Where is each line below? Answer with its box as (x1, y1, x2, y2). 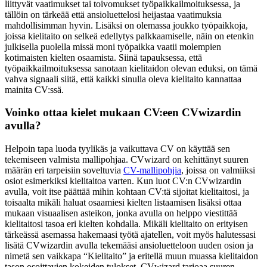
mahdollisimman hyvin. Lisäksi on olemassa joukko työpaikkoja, (5, 20, 248, 30)
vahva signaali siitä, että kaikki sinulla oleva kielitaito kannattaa (5, 73, 241, 84)
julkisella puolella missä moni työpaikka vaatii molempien (5, 41, 221, 52)
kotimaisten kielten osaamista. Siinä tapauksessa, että (5, 52, 202, 63)
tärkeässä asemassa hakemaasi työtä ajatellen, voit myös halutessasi (5, 229, 256, 240)
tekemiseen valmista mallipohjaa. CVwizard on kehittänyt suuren (5, 154, 249, 165)
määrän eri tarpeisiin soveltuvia (5, 165, 123, 176)
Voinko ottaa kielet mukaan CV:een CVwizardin (5, 106, 241, 119)
